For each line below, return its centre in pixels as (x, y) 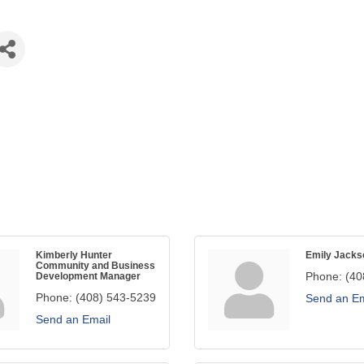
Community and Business (95, 265)
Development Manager (88, 276)
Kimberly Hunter (74, 255)
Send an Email (73, 319)
